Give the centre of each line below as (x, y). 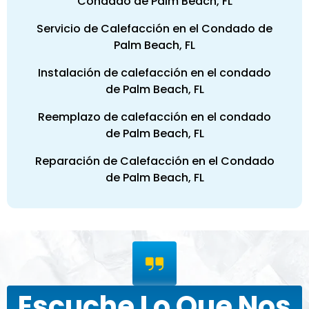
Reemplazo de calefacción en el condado (154, 117)
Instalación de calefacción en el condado (154, 73)
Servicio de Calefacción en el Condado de (154, 29)
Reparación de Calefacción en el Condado (154, 161)
